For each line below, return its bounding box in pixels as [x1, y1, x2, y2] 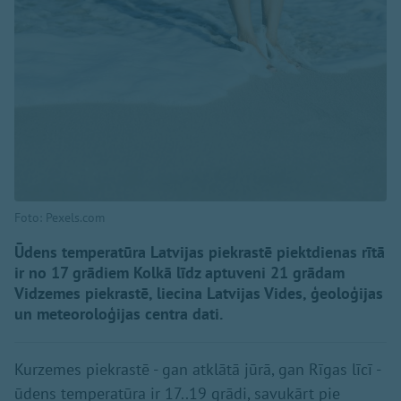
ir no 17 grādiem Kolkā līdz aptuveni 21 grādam [14, 262, 345, 284]
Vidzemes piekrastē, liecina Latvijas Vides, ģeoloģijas [14, 283, 383, 304]
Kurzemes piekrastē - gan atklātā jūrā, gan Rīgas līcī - [14, 359, 380, 380]
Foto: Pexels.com [14, 209, 105, 226]
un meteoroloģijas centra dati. [14, 303, 223, 325]
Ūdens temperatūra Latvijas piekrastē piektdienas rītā [14, 242, 385, 263]
